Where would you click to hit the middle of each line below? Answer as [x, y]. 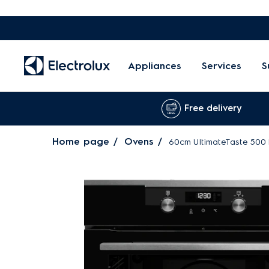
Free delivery [213, 108]
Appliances [155, 65]
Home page [81, 141]
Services [222, 65]
